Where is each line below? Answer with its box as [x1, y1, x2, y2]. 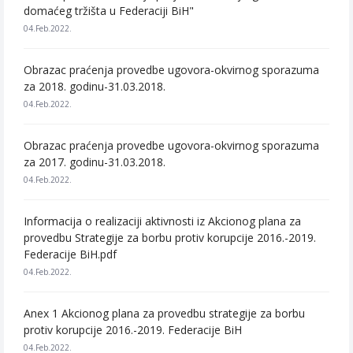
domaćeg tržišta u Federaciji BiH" [24, 3, 194, 18]
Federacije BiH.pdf [24, 247, 117, 262]
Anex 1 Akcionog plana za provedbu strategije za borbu [24, 306, 305, 321]
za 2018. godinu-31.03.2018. [24, 79, 165, 94]
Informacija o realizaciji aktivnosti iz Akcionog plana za [24, 214, 301, 229]
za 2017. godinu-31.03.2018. [24, 154, 165, 169]
